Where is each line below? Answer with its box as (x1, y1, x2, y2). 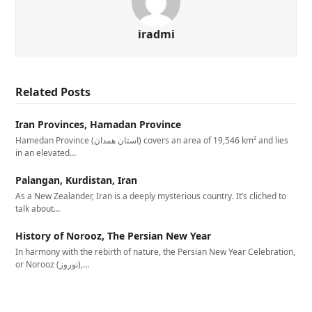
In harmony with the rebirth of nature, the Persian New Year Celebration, (15, 245, 296, 258)
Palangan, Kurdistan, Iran (15, 173, 138, 187)
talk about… (15, 202, 61, 214)
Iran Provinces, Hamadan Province (15, 117, 182, 131)
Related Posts (15, 84, 91, 100)
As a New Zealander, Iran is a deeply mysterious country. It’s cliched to (15, 189, 287, 202)
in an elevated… (15, 146, 77, 159)
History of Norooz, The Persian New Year (15, 228, 212, 242)
